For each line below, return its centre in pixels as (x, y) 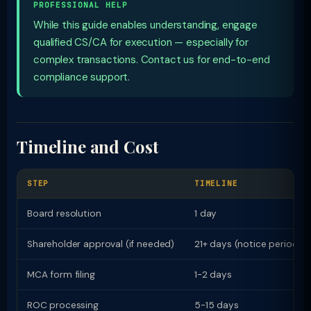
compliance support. (82, 77)
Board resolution (64, 213)
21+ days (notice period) (248, 244)
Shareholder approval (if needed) (101, 244)
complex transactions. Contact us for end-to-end (152, 60)
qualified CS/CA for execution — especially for (141, 42)
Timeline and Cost (88, 146)
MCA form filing (61, 275)
